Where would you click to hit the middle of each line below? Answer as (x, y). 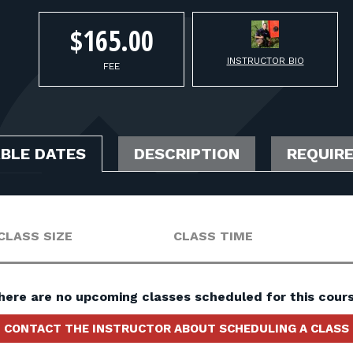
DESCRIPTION (187, 154)
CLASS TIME (213, 236)
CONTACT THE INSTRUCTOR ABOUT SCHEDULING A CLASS (176, 329)
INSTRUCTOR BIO (265, 61)
